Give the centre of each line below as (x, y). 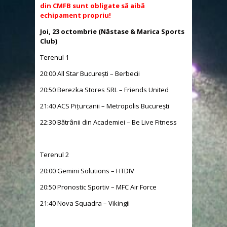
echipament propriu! (75, 15)
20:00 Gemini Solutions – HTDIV (87, 171)
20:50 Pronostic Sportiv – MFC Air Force (98, 187)
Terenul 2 (54, 155)
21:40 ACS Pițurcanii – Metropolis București (105, 106)
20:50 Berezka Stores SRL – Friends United (104, 90)
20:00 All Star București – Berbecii (90, 74)
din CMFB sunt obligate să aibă (92, 6)
